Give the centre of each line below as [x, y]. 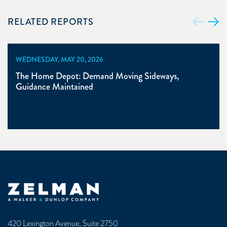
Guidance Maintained [54, 86]
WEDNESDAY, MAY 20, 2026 [60, 59]
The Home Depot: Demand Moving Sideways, [97, 76]
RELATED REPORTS [51, 22]
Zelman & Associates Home [51, 188]
